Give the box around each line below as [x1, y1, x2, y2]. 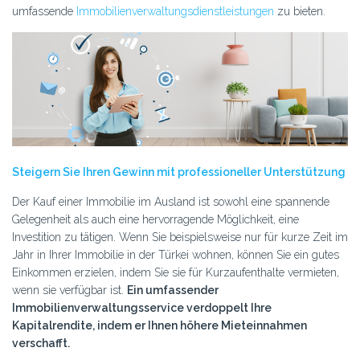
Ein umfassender [127, 284, 219, 297]
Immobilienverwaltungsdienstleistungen [76, 5, 274, 18]
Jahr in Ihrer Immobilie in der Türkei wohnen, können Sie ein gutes [12, 248, 339, 262]
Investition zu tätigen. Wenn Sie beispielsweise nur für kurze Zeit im [12, 231, 348, 244]
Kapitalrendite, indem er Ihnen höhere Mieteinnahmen [12, 319, 307, 333]
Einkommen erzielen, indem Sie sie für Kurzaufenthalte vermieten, [12, 266, 339, 280]
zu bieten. [274, 5, 325, 18]
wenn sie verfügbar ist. [12, 284, 127, 297]
